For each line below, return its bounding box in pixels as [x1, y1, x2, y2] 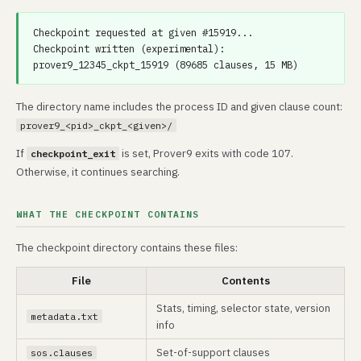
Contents [221, 273, 270, 288]
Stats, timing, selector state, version [156, 301, 330, 315]
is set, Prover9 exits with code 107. [119, 146, 293, 160]
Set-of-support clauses [156, 345, 270, 359]
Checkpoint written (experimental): [33, 42, 225, 55]
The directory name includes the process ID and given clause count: [16, 99, 342, 114]
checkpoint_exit [31, 147, 115, 160]
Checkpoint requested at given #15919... [33, 26, 253, 39]
